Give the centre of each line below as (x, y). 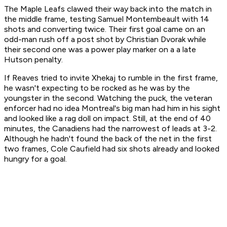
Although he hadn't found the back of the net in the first (108, 139)
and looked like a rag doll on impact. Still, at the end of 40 (107, 119)
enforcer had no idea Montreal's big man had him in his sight (112, 108)
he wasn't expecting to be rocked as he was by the (97, 88)
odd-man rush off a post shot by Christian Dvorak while (105, 40)
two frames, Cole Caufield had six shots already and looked (112, 149)
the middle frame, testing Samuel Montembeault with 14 (107, 19)
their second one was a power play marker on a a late (100, 50)
